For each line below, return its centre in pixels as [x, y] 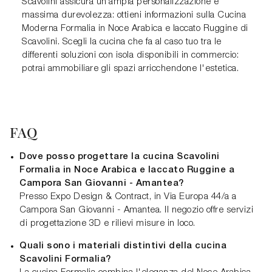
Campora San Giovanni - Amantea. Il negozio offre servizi [136, 210]
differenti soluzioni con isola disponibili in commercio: [130, 56]
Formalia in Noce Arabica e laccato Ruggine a [127, 170]
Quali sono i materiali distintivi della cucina [123, 246]
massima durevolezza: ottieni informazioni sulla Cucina [134, 15]
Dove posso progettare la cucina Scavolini [120, 157]
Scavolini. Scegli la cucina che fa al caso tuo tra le [122, 42]
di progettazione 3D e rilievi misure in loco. [107, 224]
